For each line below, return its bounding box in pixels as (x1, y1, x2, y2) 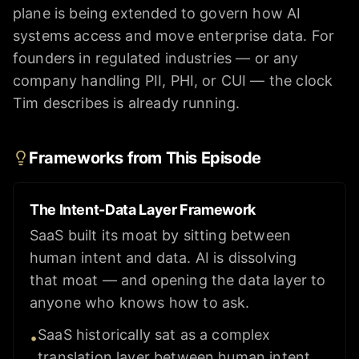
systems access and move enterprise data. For (13, 27, 335, 45)
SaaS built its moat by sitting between (30, 227, 292, 244)
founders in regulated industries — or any (13, 50, 299, 67)
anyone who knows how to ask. (30, 294, 250, 312)
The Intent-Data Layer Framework (30, 201, 256, 219)
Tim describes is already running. (13, 95, 240, 112)
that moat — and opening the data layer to (30, 272, 326, 289)
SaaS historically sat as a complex (38, 326, 271, 344)
